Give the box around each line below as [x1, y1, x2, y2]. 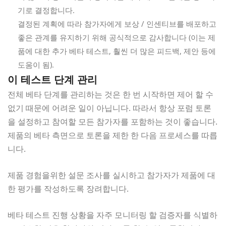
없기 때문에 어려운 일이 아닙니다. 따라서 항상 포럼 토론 [8, 102, 211, 114]
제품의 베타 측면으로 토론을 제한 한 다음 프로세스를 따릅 [8, 129, 217, 141]
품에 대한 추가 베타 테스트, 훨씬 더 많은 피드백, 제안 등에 [18, 45, 216, 56]
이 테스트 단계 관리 [8, 74, 97, 85]
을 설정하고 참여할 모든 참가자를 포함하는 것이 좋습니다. [8, 116, 217, 127]
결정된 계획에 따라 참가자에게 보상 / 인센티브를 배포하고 [18, 18, 216, 29]
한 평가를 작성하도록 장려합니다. [8, 183, 129, 194]
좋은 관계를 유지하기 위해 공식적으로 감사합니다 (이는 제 [18, 32, 215, 42]
